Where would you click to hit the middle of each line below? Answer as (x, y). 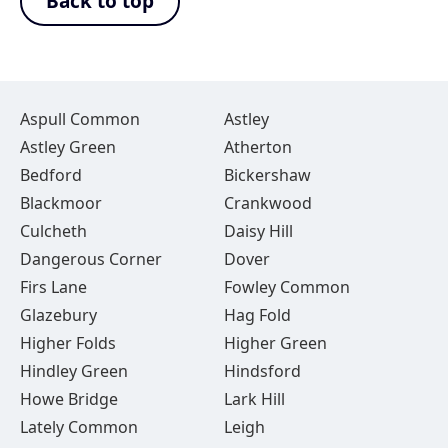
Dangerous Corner (91, 259)
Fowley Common (286, 287)
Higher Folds (68, 343)
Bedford (51, 175)
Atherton (257, 147)
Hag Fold (257, 315)
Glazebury (58, 315)
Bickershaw (267, 175)
